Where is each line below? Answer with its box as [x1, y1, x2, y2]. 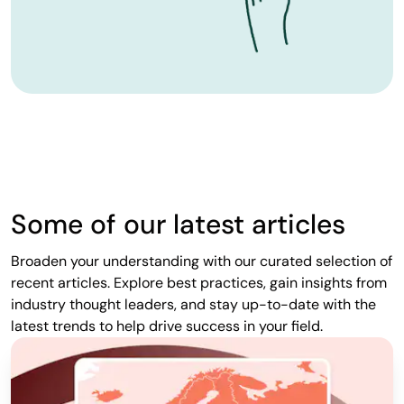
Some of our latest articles [11, 207, 345, 243]
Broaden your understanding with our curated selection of [11, 252, 392, 271]
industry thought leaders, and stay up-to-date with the [11, 295, 376, 315]
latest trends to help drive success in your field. [11, 317, 323, 336]
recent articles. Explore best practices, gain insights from [11, 273, 387, 293]
